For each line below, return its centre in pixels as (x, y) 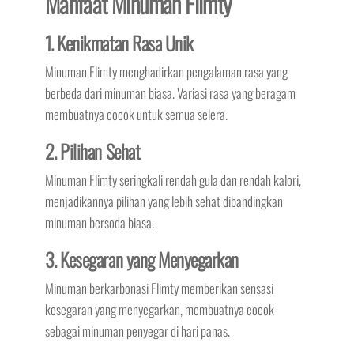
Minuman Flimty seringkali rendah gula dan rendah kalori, (173, 179)
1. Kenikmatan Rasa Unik (119, 42)
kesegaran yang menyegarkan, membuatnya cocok (159, 309)
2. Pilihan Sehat (92, 151)
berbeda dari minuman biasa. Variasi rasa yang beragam (170, 92)
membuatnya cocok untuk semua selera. (136, 114)
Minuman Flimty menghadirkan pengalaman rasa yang (166, 71)
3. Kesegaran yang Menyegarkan (141, 259)
